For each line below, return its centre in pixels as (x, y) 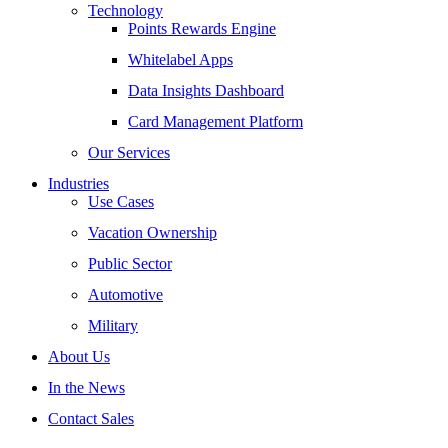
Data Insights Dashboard (206, 90)
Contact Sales (91, 418)
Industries (78, 183)
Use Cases (121, 201)
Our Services (129, 152)
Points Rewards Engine (202, 28)
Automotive (125, 294)
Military (113, 325)
